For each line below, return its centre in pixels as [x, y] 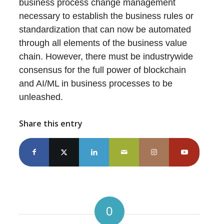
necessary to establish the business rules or [106, 16]
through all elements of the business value [103, 43]
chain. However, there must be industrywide [106, 56]
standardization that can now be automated [105, 29]
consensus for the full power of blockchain [103, 70]
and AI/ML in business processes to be [96, 83]
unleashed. [41, 97]
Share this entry [51, 123]
